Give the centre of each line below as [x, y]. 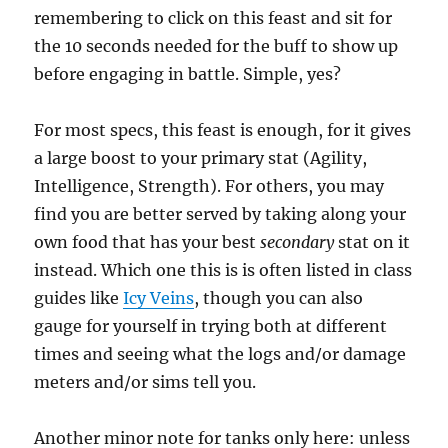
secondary [297, 242]
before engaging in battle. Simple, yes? [188, 74]
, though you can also [279, 298]
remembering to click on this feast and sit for [213, 18]
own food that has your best [147, 242]
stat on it [372, 242]
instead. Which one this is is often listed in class [223, 270]
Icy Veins [159, 298]
